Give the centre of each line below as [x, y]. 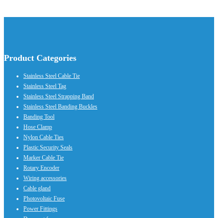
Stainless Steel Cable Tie [52, 76]
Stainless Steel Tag [45, 86]
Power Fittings [40, 209]
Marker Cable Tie [44, 157]
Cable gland [37, 188]
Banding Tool [39, 117]
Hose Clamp [38, 127]
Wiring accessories [45, 178]
